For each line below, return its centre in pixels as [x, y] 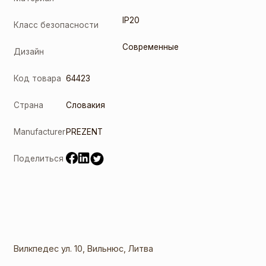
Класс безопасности [56, 25]
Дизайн [29, 52]
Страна [29, 105]
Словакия [86, 105]
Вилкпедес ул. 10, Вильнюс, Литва [84, 248]
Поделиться [39, 159]
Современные [151, 47]
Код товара [38, 78]
